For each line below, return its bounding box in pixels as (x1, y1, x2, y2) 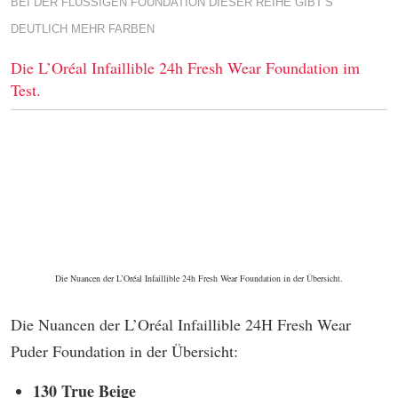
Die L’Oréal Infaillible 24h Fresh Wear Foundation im (11, 57, 360, 78)
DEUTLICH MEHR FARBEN (11, 22, 155, 36)
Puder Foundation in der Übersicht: (11, 340, 238, 362)
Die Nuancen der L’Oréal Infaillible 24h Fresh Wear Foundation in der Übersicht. (55, 272, 343, 284)
